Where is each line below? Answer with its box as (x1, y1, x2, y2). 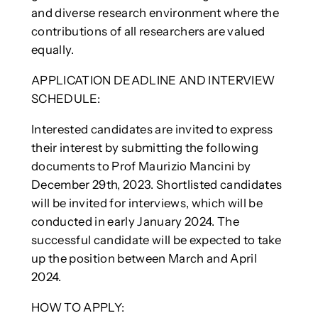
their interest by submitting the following (31, 140, 258, 155)
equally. (31, 43, 75, 57)
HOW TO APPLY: (31, 300, 125, 314)
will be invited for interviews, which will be (31, 195, 263, 210)
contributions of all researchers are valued (31, 24, 265, 39)
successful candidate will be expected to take (31, 232, 281, 247)
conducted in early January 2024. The (31, 214, 239, 229)
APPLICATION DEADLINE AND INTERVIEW (31, 72, 275, 87)
